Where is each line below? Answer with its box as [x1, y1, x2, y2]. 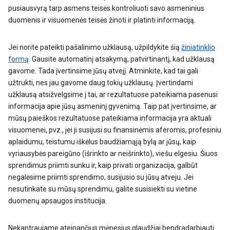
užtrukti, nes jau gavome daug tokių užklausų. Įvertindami [8, 79, 193, 87]
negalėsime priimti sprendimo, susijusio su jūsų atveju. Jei [8, 173, 194, 181]
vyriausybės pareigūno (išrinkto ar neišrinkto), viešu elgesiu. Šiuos [8, 149, 218, 158]
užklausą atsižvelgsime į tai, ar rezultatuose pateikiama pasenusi [8, 90, 218, 99]
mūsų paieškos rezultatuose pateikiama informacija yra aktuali [8, 114, 212, 122]
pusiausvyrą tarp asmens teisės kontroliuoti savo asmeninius [8, 4, 204, 12]
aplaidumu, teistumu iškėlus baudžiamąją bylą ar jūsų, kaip [8, 138, 196, 146]
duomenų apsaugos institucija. [8, 197, 107, 205]
